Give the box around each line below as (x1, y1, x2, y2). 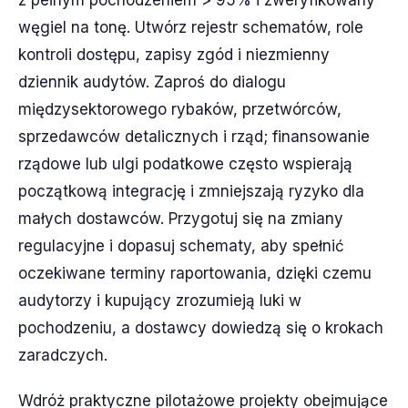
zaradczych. (18, 346, 107, 364)
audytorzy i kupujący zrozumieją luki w (18, 291, 301, 310)
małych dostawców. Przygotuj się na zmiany (18, 209, 343, 228)
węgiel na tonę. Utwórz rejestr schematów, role (18, 18, 363, 36)
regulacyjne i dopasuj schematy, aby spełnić (18, 237, 344, 255)
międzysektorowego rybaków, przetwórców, (18, 100, 342, 118)
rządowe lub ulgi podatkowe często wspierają (18, 155, 352, 173)
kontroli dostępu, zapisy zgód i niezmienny (18, 46, 330, 64)
